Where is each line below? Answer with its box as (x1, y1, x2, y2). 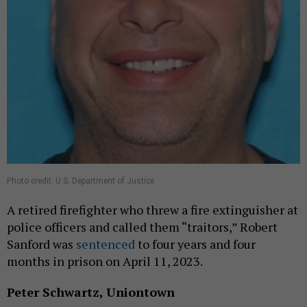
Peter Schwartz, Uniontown (7, 284, 175, 301)
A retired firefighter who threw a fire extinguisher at (7, 201, 298, 219)
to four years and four (135, 236, 256, 253)
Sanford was (7, 236, 76, 253)
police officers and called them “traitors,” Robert (7, 219, 278, 236)
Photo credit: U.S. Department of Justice (7, 176, 154, 186)
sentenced (76, 236, 135, 253)
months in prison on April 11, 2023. (7, 253, 205, 270)
